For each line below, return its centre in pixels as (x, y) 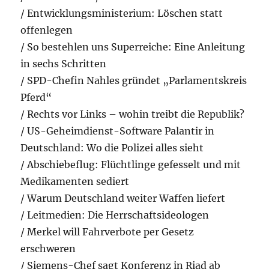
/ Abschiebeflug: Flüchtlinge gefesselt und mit (131, 165)
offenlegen (47, 30)
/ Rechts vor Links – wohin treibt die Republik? (133, 114)
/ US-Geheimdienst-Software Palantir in (118, 131)
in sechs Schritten (64, 64)
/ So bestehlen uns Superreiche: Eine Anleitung (133, 47)
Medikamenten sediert (75, 182)
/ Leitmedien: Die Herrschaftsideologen (115, 215)
